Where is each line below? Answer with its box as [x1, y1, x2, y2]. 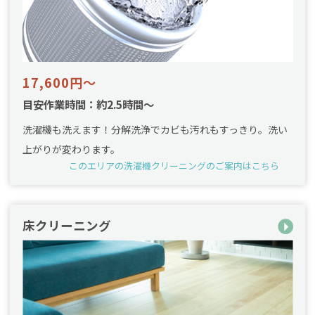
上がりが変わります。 [22, 142, 120, 157]
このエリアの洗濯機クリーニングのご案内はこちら [69, 159, 280, 173]
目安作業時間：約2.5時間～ [22, 96, 154, 112]
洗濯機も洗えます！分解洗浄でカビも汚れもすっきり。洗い [22, 122, 288, 137]
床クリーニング [22, 217, 111, 235]
